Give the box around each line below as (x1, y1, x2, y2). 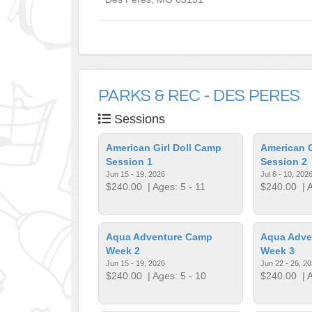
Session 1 (106, 155, 153, 167)
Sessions (111, 111, 165, 126)
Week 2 (106, 244, 141, 256)
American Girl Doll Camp (106, 141, 222, 153)
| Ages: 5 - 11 (142, 180, 206, 192)
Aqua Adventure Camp (106, 231, 213, 242)
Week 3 (260, 244, 295, 256)
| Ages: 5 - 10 (142, 270, 207, 281)
